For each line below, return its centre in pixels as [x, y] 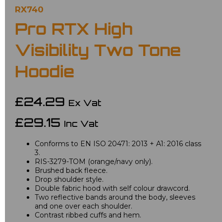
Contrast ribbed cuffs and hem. [88, 215]
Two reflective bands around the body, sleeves [115, 197]
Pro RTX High [74, 31]
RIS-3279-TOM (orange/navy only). [94, 162]
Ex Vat [85, 104]
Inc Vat [81, 125]
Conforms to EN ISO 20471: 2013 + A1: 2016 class [118, 144]
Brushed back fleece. [71, 171]
